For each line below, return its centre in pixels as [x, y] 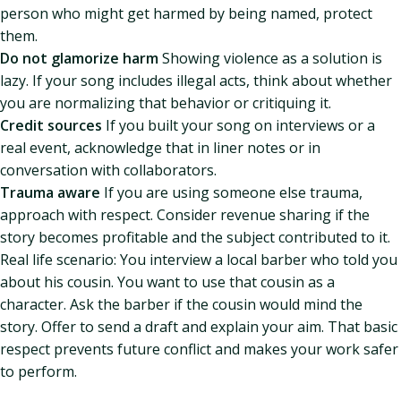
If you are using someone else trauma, [231, 192]
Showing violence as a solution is [270, 58]
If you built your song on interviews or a [239, 125]
